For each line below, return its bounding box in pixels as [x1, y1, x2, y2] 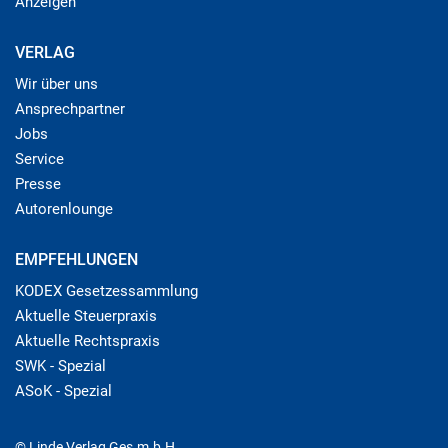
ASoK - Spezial [15, 382, 112, 401]
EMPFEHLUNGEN [15, 250, 138, 270]
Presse [15, 175, 61, 194]
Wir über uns [15, 75, 98, 94]
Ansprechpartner [15, 100, 125, 119]
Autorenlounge [15, 200, 113, 219]
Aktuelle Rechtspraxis [15, 332, 160, 351]
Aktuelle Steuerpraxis [15, 307, 157, 326]
